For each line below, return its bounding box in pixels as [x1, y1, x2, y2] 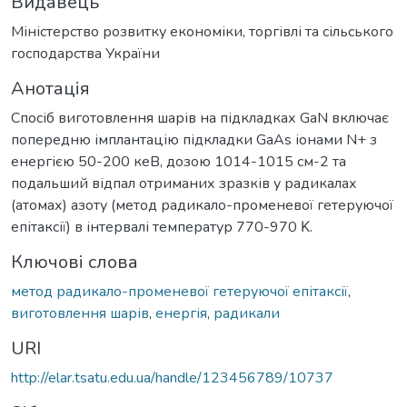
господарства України [11, 43, 160, 64]
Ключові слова [11, 249, 138, 274]
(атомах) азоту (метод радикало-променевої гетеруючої [11, 194, 393, 215]
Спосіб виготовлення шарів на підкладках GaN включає [11, 107, 389, 128]
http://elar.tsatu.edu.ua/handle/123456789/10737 [11, 367, 333, 388]
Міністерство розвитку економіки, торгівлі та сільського [11, 21, 393, 42]
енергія [155, 303, 207, 323]
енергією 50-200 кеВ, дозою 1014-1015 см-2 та [11, 151, 346, 172]
